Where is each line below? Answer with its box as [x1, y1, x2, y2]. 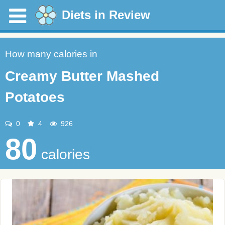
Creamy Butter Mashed [5, 68, 159, 84]
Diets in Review [62, 8, 150, 22]
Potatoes [5, 89, 65, 105]
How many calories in [5, 49, 97, 59]
